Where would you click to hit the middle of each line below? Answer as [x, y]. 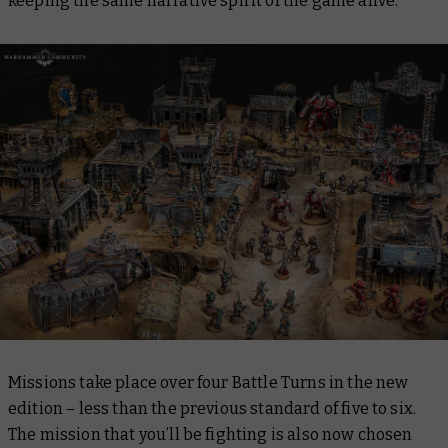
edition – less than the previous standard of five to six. [212, 409]
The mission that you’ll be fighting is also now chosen [210, 435]
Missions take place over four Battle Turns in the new [208, 383]
